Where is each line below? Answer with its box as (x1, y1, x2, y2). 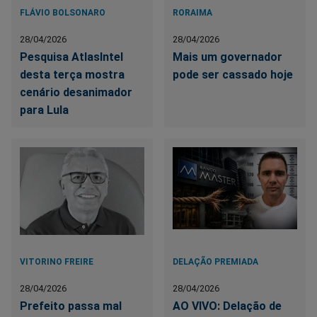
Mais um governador (173, 50, 283, 64)
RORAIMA (173, 8, 213, 18)
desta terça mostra (20, 68, 125, 82)
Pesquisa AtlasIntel (20, 50, 123, 64)
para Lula (20, 103, 69, 117)
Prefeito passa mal (20, 299, 122, 313)
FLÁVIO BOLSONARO (20, 8, 105, 18)
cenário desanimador (20, 86, 132, 100)
